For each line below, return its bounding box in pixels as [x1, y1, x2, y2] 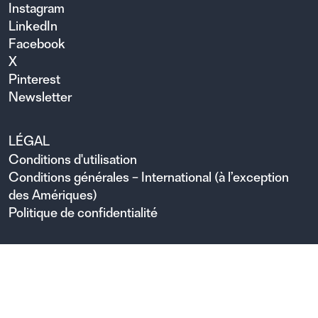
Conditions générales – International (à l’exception [9, 168, 289, 185]
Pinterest [9, 70, 60, 87]
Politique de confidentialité [9, 204, 158, 221]
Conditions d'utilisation [9, 150, 137, 168]
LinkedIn [9, 17, 57, 34]
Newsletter [9, 88, 72, 105]
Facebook [9, 35, 65, 52]
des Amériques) [9, 186, 97, 203]
